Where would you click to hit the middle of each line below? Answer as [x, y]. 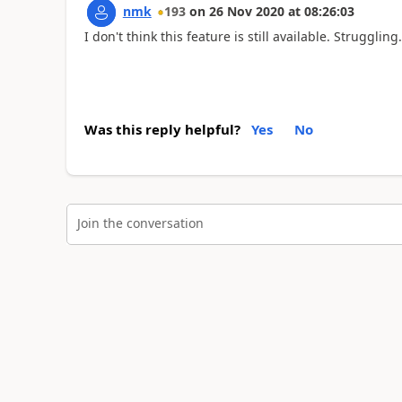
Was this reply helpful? [162, 130]
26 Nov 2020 [246, 11]
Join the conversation [140, 223]
